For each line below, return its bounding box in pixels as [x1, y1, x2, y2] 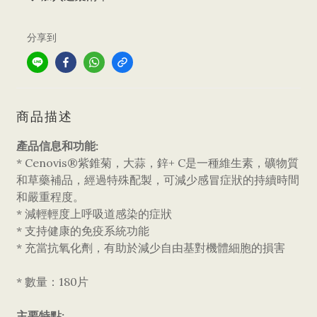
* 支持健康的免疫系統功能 [16, 224, 149, 238]
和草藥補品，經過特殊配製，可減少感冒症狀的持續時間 [16, 173, 299, 187]
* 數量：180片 [16, 275, 88, 289]
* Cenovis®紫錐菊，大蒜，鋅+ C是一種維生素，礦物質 [16, 156, 299, 170]
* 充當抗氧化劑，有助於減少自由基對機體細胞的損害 [16, 241, 285, 255]
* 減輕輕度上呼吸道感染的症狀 [16, 207, 172, 221]
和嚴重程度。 [16, 190, 84, 204]
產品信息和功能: [16, 139, 98, 153]
